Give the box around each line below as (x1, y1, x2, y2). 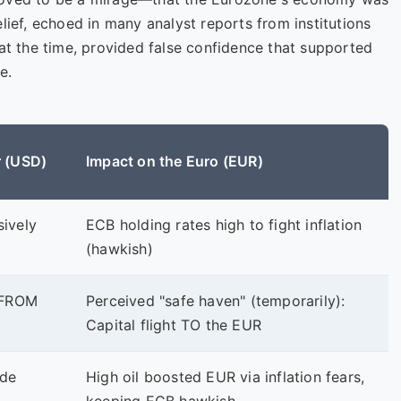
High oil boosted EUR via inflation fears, (86, 368, 365, 386)
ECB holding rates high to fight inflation (86, 216, 363, 234)
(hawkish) (86, 240, 153, 258)
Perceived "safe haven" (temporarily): (86, 292, 346, 310)
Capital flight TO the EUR (86, 316, 261, 334)
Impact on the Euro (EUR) (86, 152, 263, 170)
